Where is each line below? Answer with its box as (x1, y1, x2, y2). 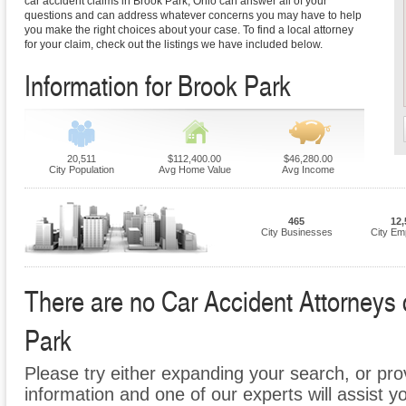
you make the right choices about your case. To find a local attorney (24, 24, 353, 37)
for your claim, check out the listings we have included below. (24, 38, 323, 52)
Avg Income (281, 164, 334, 176)
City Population (48, 164, 114, 176)
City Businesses (260, 227, 333, 238)
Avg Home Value (158, 164, 231, 176)
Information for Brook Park (24, 65, 291, 105)
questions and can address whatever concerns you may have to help (24, 9, 362, 23)
